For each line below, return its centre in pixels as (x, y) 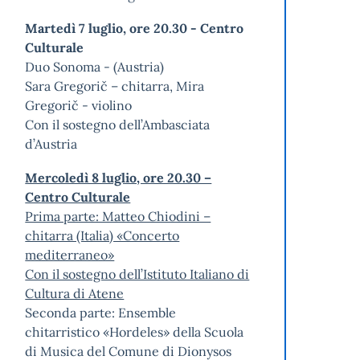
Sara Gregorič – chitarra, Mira (115, 86)
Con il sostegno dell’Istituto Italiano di (137, 274)
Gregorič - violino (79, 106)
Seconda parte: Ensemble (101, 313)
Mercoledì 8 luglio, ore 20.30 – (119, 178)
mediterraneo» (70, 255)
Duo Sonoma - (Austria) (95, 67)
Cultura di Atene (75, 294)
